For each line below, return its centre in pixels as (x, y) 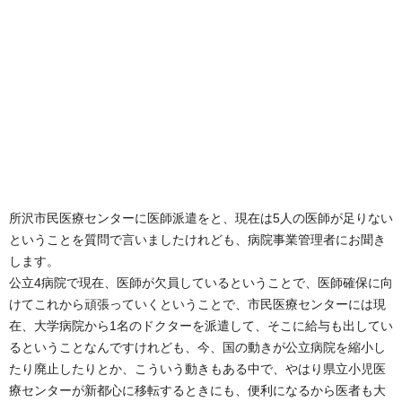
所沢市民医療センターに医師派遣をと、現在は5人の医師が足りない (201, 218)
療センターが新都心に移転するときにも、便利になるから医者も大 (197, 390)
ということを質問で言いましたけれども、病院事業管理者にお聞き (197, 239)
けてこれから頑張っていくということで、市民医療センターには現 (197, 304)
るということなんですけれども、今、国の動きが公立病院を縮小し (197, 347)
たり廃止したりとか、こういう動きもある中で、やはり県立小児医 (197, 368)
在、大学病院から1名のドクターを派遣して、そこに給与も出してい (201, 325)
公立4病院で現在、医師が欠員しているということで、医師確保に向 (201, 282)
